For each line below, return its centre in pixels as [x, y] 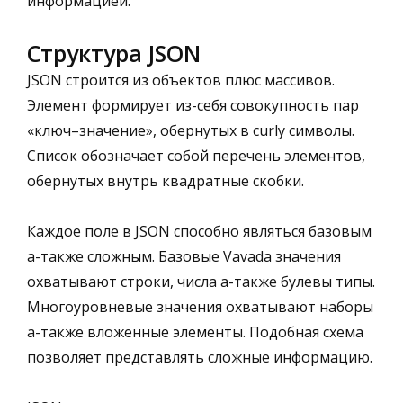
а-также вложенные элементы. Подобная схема [195, 331]
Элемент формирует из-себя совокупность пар [193, 105]
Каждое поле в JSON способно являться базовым [199, 231]
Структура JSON [114, 53]
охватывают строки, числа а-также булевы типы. [201, 281]
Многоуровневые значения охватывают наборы [200, 306]
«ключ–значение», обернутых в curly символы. [191, 130]
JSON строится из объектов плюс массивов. [181, 80]
